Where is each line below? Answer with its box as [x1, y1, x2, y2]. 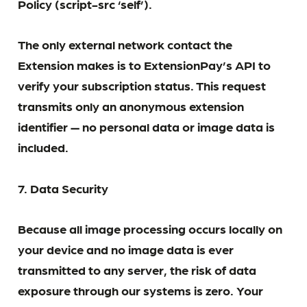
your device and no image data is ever [18, 241, 234, 256]
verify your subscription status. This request [18, 77, 267, 93]
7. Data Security [18, 180, 109, 195]
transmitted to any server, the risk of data [18, 261, 257, 277]
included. [18, 139, 69, 155]
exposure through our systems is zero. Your [18, 282, 264, 297]
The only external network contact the [18, 36, 233, 52]
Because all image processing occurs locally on [18, 220, 283, 236]
